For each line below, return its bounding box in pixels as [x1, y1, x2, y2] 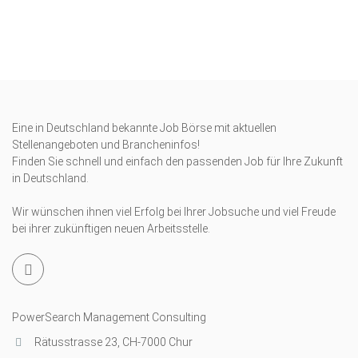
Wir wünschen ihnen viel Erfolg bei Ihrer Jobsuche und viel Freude [12, 205, 336, 218]
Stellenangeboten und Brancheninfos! [12, 138, 206, 151]
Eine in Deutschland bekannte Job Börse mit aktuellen [12, 121, 276, 134]
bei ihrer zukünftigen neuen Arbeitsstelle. [12, 222, 210, 235]
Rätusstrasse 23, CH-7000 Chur [32, 336, 193, 348]
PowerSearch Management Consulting [12, 311, 206, 324]
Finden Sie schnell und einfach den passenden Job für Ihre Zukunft [12, 155, 343, 168]
